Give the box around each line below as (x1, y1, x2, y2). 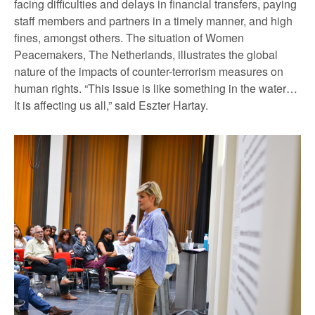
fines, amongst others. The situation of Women (14, 29, 244, 46)
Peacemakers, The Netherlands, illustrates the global (14, 46, 278, 63)
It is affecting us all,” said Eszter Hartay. (14, 96, 208, 113)
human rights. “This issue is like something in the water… (14, 79, 297, 96)
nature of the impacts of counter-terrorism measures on (14, 63, 283, 79)
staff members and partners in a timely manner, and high (14, 12, 292, 29)
